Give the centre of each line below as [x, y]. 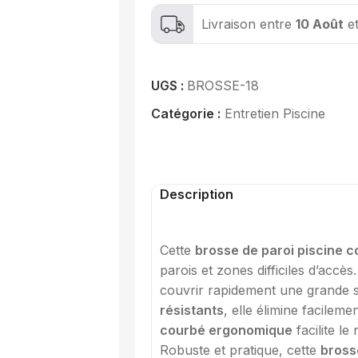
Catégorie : [186, 113]
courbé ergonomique [227, 330]
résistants [192, 310]
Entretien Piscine [275, 113]
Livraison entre [249, 24]
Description [197, 194]
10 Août [320, 24]
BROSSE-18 [223, 86]
